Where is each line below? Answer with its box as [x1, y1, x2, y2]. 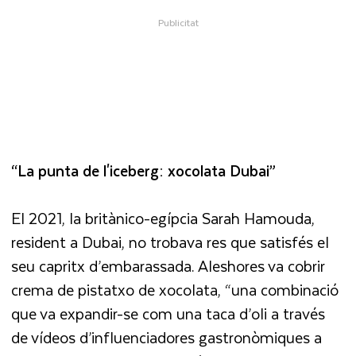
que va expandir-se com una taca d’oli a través [11, 301, 326, 327]
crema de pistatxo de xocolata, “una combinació [11, 277, 339, 303]
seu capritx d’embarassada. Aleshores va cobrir [11, 253, 326, 279]
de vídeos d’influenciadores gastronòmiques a [11, 325, 323, 350]
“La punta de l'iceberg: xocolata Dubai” [11, 157, 277, 183]
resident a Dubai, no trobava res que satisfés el [11, 230, 330, 255]
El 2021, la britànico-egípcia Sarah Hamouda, [11, 206, 315, 231]
